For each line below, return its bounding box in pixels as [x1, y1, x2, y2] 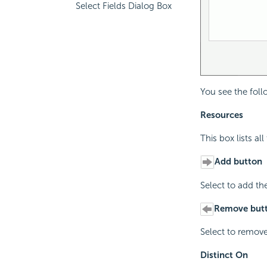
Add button [214, 156, 262, 167]
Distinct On [200, 250, 248, 261]
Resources [200, 109, 243, 120]
